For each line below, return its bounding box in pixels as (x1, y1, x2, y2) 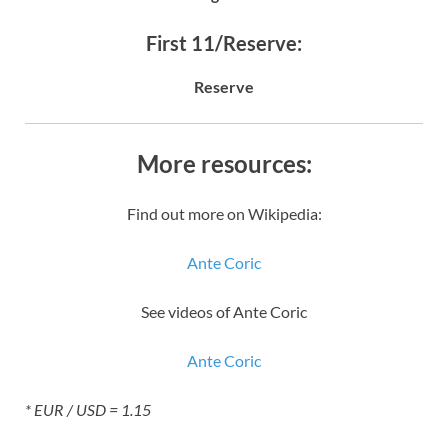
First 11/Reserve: (146, 30, 302, 55)
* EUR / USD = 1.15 (25, 399, 151, 419)
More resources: (136, 148, 312, 178)
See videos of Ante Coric (141, 301, 307, 321)
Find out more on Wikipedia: (126, 203, 322, 223)
